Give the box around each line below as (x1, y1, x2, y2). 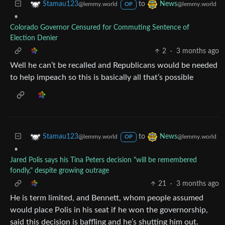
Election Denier (10, 34, 58, 42)
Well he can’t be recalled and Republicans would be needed (10, 61, 217, 69)
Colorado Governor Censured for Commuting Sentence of (10, 24, 189, 31)
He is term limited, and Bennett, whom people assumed (10, 193, 203, 202)
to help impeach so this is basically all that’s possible (10, 73, 193, 81)
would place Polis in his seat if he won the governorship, (10, 205, 208, 214)
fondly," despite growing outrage (10, 167, 109, 174)
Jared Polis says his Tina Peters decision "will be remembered (10, 156, 197, 164)
